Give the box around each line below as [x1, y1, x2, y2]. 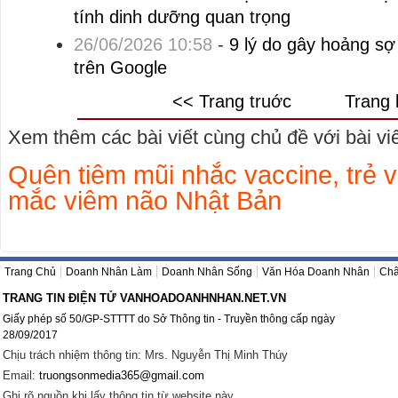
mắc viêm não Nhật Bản [8, 186, 282, 215]
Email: [3, 369, 39, 382]
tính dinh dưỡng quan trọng [73, 7, 291, 27]
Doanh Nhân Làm [66, 266, 152, 278]
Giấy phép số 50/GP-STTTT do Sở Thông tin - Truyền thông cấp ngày [3, 313, 335, 324]
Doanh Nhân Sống [162, 266, 252, 278]
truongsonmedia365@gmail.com [39, 369, 204, 382]
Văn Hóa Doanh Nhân [262, 266, 370, 278]
